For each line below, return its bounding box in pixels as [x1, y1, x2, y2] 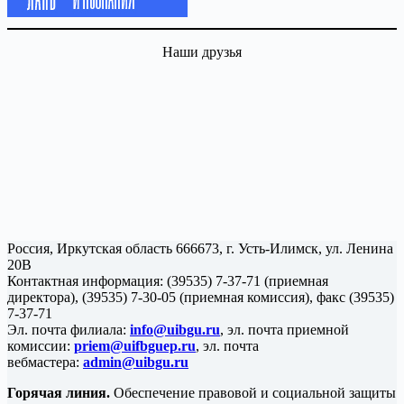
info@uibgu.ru [130, 321, 220, 337]
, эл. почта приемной [220, 321, 349, 337]
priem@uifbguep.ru [74, 337, 196, 353]
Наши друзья [162, 43, 242, 60]
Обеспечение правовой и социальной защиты [110, 384, 396, 400]
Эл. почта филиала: [7, 321, 130, 337]
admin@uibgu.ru [83, 353, 188, 370]
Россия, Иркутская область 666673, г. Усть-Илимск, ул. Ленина [7, 240, 393, 256]
